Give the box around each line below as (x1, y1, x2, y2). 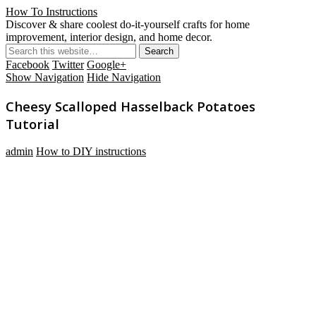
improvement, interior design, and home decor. (6, 31, 212, 43)
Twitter (52, 59, 84, 71)
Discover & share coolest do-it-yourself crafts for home (6, 18, 250, 30)
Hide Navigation (87, 71, 161, 83)
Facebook (6, 59, 49, 71)
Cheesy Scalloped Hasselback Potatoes (6, 97, 255, 115)
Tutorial (6, 114, 59, 133)
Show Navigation (6, 71, 84, 83)
